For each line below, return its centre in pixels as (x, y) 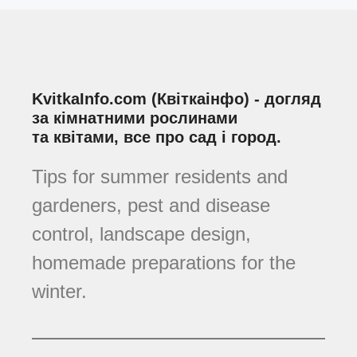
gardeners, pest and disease (151, 206)
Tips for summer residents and (160, 177)
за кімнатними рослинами (135, 118)
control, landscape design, (141, 234)
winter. (59, 292)
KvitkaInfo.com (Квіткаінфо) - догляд (177, 99)
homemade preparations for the (164, 263)
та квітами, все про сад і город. (157, 137)
